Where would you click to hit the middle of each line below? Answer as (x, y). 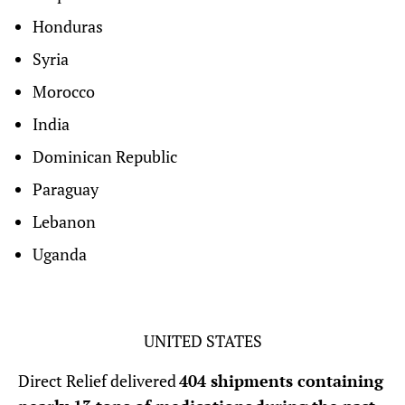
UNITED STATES (202, 341)
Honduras (68, 27)
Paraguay (66, 189)
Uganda (60, 254)
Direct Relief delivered (97, 381)
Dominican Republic (105, 157)
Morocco (64, 92)
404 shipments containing (280, 381)
